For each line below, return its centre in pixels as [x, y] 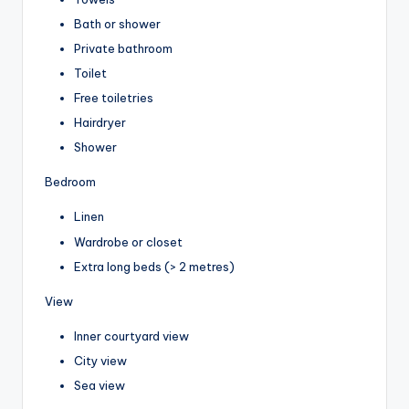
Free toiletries [114, 98]
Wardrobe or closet [128, 241]
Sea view [100, 385]
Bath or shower [117, 23]
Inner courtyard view [131, 336]
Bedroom [70, 182]
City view [100, 360]
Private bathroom [123, 48]
